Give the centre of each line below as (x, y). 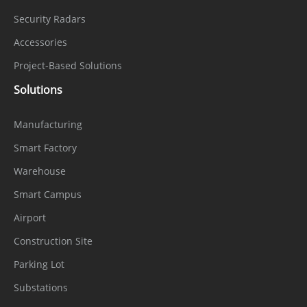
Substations (41, 287)
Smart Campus (48, 194)
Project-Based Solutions (68, 65)
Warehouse (40, 171)
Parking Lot (39, 264)
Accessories (40, 42)
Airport (30, 217)
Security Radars (50, 19)
